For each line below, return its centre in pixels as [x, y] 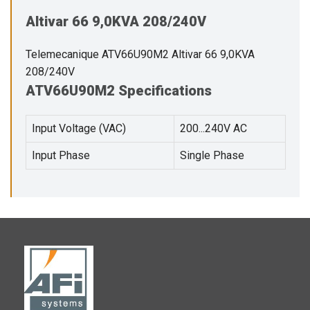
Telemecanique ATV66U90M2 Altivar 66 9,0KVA [140, 54]
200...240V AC [213, 128]
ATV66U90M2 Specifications [119, 90]
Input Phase [61, 155]
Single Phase [212, 155]
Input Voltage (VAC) [79, 128]
